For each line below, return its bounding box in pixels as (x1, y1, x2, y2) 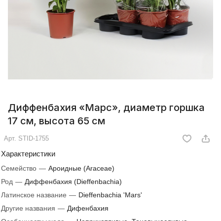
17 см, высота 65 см (8, 115, 105, 127)
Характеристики (1, 149, 55, 158)
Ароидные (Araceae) (48, 164, 114, 172)
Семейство (1, 164, 38, 172)
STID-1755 (18, 135, 49, 142)
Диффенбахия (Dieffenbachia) (25, 178, 122, 185)
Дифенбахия (67, 204, 109, 212)
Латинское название (1, 191, 69, 199)
